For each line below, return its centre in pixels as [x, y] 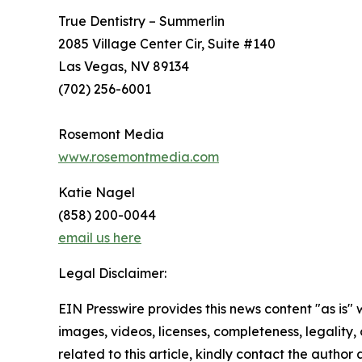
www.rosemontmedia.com [139, 157]
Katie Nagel [97, 193]
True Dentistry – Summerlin [141, 21]
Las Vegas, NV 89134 [124, 67]
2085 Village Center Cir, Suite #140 [167, 44]
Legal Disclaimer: [112, 274]
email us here [100, 238]
